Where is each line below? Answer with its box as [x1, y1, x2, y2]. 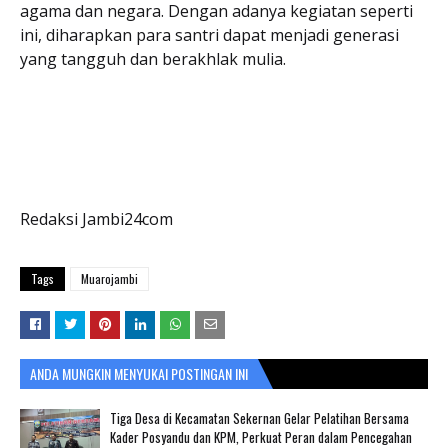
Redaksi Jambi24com [20, 207, 177, 230]
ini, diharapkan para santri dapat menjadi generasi [20, 23, 399, 46]
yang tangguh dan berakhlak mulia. [20, 47, 286, 70]
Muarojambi [81, 269, 138, 287]
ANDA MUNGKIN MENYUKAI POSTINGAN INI [30, 362, 248, 384]
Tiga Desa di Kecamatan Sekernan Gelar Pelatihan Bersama [110, 407, 409, 428]
